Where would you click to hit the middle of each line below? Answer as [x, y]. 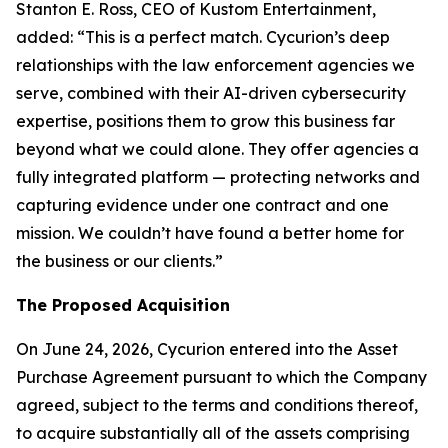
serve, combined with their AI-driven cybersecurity [211, 93]
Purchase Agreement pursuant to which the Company [221, 377]
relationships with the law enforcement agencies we [215, 65]
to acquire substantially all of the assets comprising [213, 433]
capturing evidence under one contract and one [202, 205]
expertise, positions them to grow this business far [205, 121]
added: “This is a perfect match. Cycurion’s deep [203, 37]
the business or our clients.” [119, 261]
